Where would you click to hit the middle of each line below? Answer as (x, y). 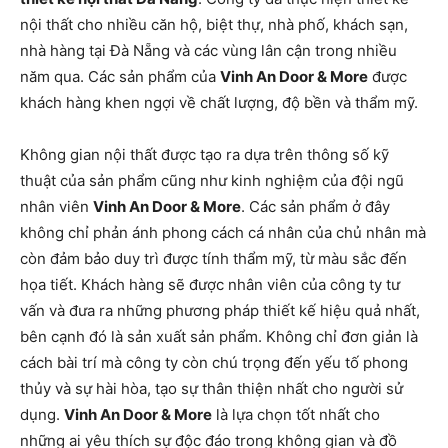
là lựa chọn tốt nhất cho (296, 414)
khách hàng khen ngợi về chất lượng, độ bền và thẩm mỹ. (219, 102)
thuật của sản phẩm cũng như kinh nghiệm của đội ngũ (212, 180)
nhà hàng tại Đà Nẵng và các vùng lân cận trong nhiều (208, 50)
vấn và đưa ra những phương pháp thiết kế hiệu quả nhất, (220, 310)
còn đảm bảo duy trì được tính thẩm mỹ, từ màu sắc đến (213, 258)
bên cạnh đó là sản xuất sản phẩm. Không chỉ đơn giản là (219, 336)
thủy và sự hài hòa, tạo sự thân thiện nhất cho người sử (211, 388)
